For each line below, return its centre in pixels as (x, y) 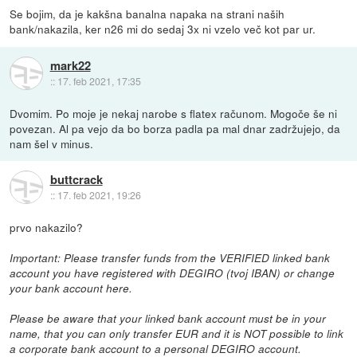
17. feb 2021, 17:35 (99, 80)
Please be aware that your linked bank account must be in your (168, 318)
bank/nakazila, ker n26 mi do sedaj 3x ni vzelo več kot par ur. (163, 29)
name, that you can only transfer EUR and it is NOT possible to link (177, 333)
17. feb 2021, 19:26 (99, 194)
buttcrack (76, 179)
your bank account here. (71, 288)
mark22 (70, 65)
